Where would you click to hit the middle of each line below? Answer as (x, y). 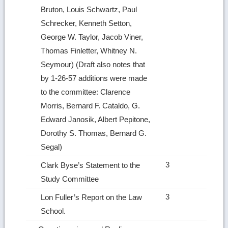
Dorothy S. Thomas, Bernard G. (94, 133)
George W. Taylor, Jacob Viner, (92, 37)
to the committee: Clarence (86, 92)
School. (54, 211)
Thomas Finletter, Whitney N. (89, 50)
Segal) (53, 147)
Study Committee (71, 179)
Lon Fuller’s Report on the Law (92, 197)
